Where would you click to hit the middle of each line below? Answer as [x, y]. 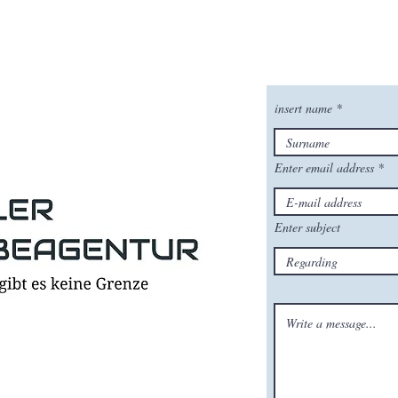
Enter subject [307, 227]
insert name [303, 108]
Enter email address [324, 167]
